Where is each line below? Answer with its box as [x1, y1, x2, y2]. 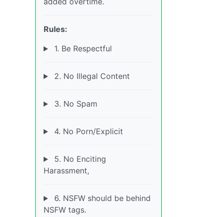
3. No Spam [51, 99, 97, 109]
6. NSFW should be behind [51, 193, 151, 203]
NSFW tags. [44, 205, 86, 215]
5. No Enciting [51, 154, 106, 164]
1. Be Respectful [51, 44, 112, 54]
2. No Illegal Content [51, 71, 130, 81]
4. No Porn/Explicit [51, 126, 123, 137]
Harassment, [44, 166, 89, 176]
